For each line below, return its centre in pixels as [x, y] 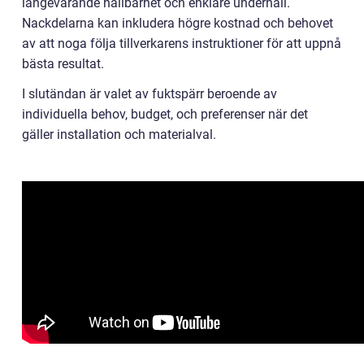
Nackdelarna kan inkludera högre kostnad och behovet [178, 23]
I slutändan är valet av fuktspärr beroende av [149, 93]
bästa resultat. [63, 63]
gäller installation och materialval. [119, 134]
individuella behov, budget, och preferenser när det [165, 114]
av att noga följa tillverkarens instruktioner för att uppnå [182, 43]
